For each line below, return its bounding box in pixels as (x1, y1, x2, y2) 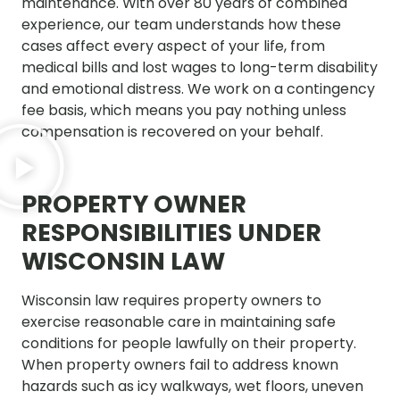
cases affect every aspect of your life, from (21, 36, 325, 57)
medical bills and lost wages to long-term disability (21, 57, 378, 79)
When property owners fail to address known (21, 354, 338, 375)
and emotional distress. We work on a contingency (21, 79, 375, 100)
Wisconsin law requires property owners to (21, 289, 321, 311)
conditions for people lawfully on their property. (21, 332, 356, 354)
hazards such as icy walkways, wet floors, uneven (21, 375, 363, 396)
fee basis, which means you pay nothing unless (21, 100, 346, 121)
